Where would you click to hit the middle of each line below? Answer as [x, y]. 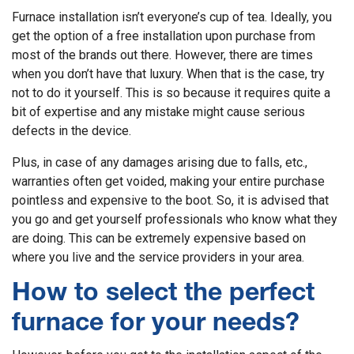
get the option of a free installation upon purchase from [164, 36]
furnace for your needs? [156, 324]
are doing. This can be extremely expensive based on [159, 238]
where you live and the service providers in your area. [158, 257]
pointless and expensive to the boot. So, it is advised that [170, 200]
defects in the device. [72, 130]
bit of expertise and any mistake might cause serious [158, 111]
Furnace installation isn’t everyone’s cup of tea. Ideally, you [172, 17]
